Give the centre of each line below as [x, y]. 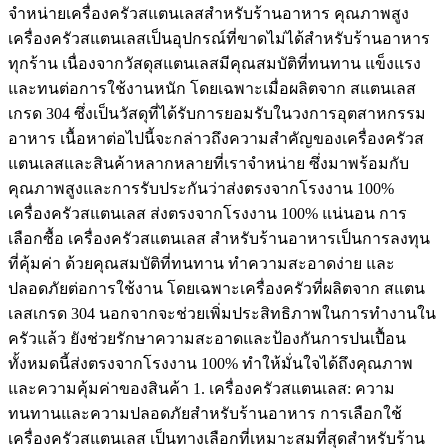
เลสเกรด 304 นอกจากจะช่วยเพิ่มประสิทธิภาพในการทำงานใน [222, 313]
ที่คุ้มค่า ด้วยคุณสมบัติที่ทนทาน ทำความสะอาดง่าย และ [201, 263]
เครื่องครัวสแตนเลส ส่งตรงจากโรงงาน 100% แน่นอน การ [207, 213]
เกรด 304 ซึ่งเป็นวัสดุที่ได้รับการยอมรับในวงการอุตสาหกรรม [217, 113]
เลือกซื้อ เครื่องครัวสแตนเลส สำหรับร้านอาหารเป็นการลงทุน [219, 238]
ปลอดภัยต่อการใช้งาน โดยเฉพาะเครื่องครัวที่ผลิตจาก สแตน [216, 288]
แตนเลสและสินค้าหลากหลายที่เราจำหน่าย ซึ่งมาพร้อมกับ [208, 163]
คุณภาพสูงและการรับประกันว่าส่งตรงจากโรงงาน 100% [201, 188]
